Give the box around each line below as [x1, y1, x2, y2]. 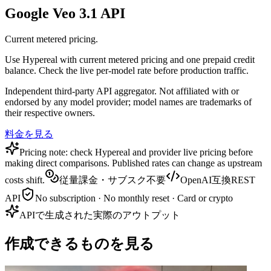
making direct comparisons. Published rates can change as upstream [5, 158, 262, 169]
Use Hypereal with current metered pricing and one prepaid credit [5, 54, 255, 65]
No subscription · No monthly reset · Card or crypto [35, 193, 233, 204]
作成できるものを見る [5, 236, 154, 252]
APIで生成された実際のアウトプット [19, 210, 180, 221]
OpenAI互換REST [180, 175, 255, 186]
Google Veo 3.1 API [5, 5, 125, 22]
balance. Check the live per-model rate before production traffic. [5, 65, 249, 76]
